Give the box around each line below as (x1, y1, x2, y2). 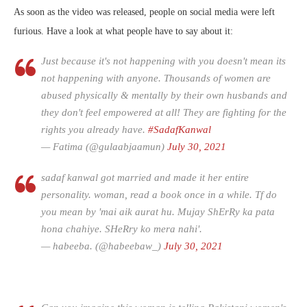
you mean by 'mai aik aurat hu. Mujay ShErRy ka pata (41, 206, 275, 218)
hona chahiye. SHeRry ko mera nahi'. (41, 223, 202, 235)
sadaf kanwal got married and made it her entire (41, 172, 249, 184)
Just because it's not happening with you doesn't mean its (41, 56, 286, 67)
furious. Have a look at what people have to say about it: (14, 26, 233, 37)
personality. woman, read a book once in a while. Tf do (41, 189, 277, 201)
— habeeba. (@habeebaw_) (41, 241, 164, 252)
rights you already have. (41, 124, 148, 136)
